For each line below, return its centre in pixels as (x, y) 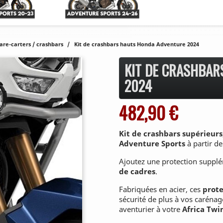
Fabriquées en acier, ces (161, 189)
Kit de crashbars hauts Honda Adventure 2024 (137, 44)
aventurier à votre (151, 209)
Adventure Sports (153, 143)
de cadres (137, 171)
